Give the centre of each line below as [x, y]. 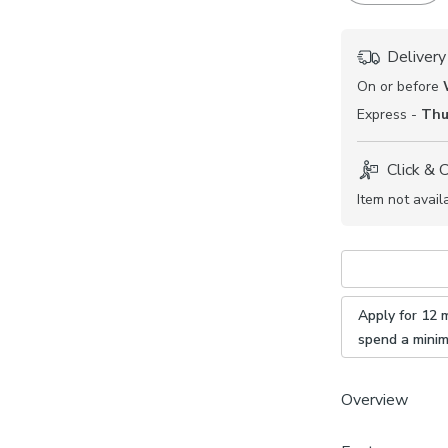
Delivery [416, 56]
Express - [389, 114]
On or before [400, 86]
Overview [374, 399]
